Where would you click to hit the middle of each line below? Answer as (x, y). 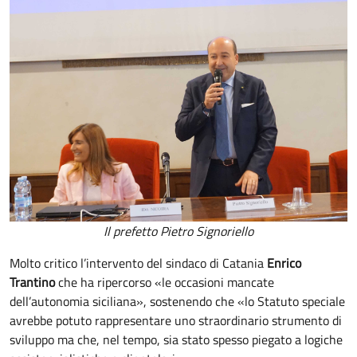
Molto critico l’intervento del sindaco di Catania (138, 263)
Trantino (32, 282)
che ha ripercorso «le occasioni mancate (165, 282)
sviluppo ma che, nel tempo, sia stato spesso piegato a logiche (176, 339)
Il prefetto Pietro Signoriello (178, 231)
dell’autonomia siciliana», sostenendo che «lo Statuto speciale (177, 301)
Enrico (284, 263)
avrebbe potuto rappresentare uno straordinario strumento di (176, 320)
